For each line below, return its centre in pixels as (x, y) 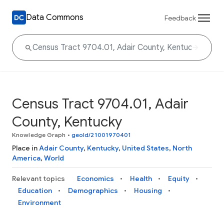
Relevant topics (38, 178)
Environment (39, 202)
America (26, 158)
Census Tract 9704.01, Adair (100, 104)
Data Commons (55, 17)
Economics (95, 178)
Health (141, 178)
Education (35, 190)
